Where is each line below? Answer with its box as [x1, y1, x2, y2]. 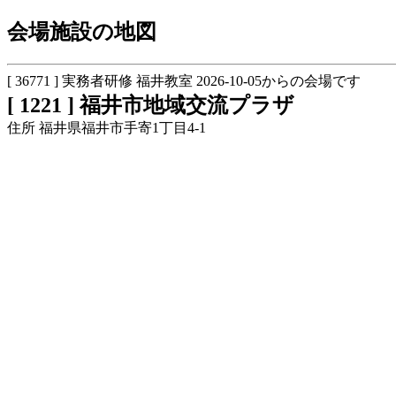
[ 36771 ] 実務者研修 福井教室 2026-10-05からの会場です [7, 72, 361, 88]
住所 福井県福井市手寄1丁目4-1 [7, 119, 206, 135]
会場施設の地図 [7, 19, 178, 43]
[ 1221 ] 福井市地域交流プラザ [7, 93, 294, 117]
